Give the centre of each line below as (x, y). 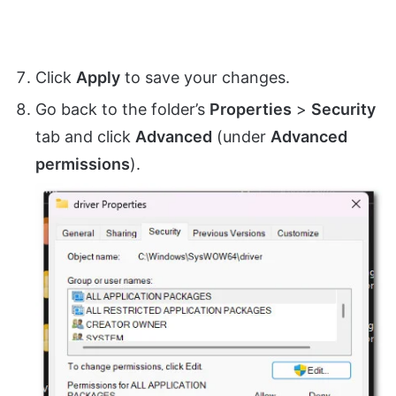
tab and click (85, 137)
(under (241, 137)
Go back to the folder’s (122, 110)
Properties (251, 110)
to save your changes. (205, 78)
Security (343, 110)
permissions (83, 164)
